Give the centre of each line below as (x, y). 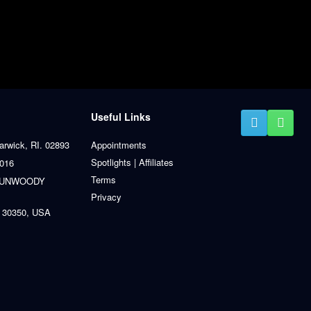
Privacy (106, 196)
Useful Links (121, 116)
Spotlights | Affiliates (132, 162)
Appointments (119, 144)
